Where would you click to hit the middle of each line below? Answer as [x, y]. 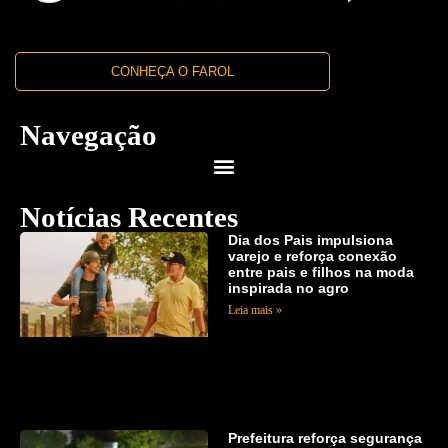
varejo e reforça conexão [312, 255]
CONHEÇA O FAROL [172, 71]
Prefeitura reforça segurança [324, 437]
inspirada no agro [288, 287]
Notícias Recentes [129, 216]
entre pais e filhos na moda [320, 271]
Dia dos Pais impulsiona [310, 239]
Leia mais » [254, 309]
